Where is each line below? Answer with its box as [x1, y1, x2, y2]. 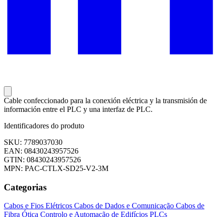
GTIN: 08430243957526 [4, 155, 81, 164]
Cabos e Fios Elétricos [4, 201, 74, 210]
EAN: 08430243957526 [4, 147, 78, 155]
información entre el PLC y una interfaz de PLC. [4, 105, 153, 114]
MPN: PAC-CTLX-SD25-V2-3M [4, 164, 108, 173]
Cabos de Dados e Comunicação [74, 201, 176, 210]
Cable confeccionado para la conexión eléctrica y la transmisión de [4, 96, 207, 105]
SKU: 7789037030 [4, 138, 62, 147]
